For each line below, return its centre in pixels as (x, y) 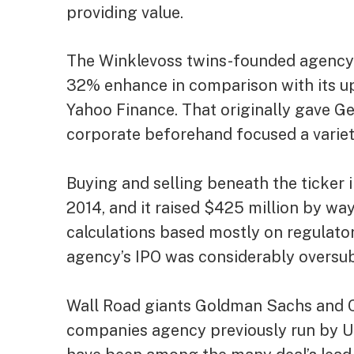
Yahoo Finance (121, 110)
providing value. (125, 12)
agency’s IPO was (133, 257)
